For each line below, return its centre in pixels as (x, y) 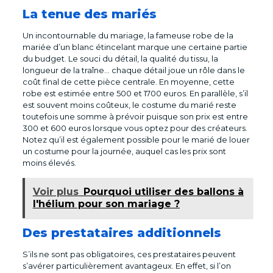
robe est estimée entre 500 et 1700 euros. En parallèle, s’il (135, 93)
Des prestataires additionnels (122, 232)
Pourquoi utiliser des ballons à (163, 191)
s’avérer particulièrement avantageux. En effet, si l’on (126, 265)
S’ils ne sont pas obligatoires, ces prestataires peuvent (129, 254)
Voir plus (55, 191)
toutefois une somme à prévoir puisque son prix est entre (135, 116)
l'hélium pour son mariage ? (106, 204)
